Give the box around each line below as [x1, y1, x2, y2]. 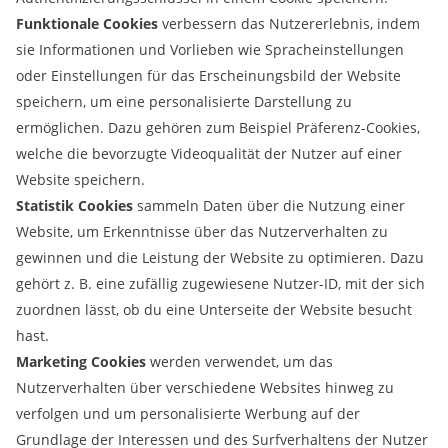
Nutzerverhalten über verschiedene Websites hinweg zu [16, 378, 394, 398]
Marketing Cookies [16, 352, 146, 372]
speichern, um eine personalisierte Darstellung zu [16, 92, 352, 112]
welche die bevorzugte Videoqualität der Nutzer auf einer [16, 144, 402, 164]
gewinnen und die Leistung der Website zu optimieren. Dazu [16, 248, 424, 268]
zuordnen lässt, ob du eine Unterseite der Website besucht [16, 300, 412, 320]
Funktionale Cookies [16, 14, 158, 34]
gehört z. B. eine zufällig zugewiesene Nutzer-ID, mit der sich [16, 274, 425, 294]
